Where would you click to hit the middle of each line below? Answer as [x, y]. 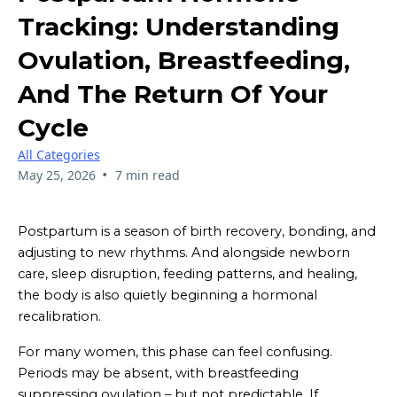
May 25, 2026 [57, 175]
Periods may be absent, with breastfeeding [158, 373]
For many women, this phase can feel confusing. [175, 351]
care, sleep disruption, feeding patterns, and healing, [187, 273]
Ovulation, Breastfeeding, [184, 60]
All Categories [59, 154]
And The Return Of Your [173, 93]
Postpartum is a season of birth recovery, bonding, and [197, 231]
